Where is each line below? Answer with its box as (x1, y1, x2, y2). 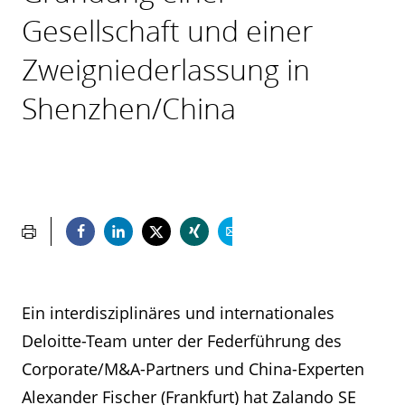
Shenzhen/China (22, 89, 236, 127)
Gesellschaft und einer (22, 11, 313, 50)
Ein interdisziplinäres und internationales (22, 302, 334, 324)
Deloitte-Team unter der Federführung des (22, 330, 342, 352)
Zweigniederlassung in (22, 50, 310, 89)
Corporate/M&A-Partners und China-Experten (22, 358, 364, 380)
